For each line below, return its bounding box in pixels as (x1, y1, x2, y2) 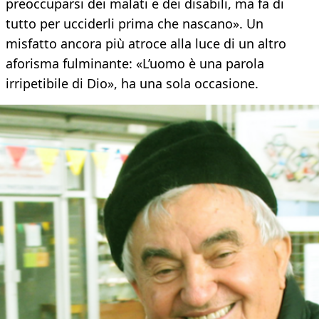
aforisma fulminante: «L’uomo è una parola (6, 55, 264, 73)
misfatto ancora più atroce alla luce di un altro (6, 35, 286, 53)
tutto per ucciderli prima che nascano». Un (6, 15, 263, 33)
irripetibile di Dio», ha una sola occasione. (6, 75, 258, 93)
